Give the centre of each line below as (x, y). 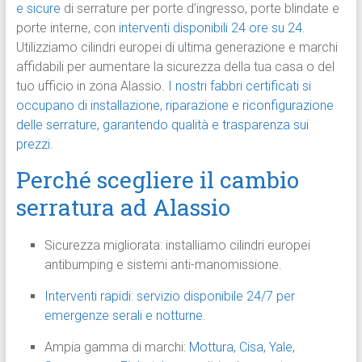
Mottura (211, 347)
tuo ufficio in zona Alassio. (92, 86)
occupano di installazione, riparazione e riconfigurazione (175, 106)
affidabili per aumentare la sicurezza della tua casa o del (175, 67)
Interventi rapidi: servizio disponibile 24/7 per (169, 297)
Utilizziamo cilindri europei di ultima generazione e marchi (177, 48)
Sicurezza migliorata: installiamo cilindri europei (177, 246)
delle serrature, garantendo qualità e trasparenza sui (162, 125)
